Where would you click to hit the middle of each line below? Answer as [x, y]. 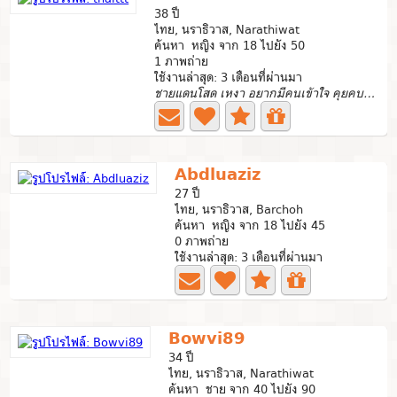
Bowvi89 [207, 338]
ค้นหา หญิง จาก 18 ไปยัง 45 [250, 225]
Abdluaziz [218, 174]
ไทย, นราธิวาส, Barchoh [239, 209]
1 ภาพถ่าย [182, 61]
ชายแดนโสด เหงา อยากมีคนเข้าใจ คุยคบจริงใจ [370, 93]
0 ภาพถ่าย [202, 241]
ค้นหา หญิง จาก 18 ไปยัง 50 [230, 45]
